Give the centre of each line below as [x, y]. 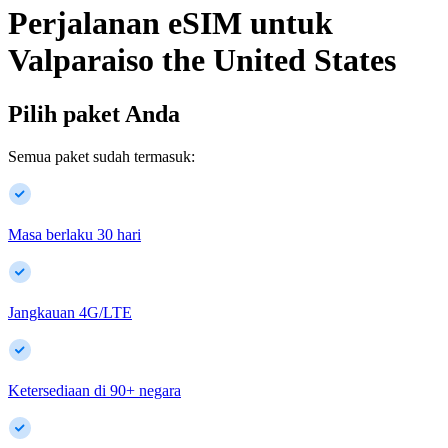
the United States [279, 60]
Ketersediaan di [57, 390]
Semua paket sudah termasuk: [101, 156]
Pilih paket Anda [94, 113]
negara [160, 390]
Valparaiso [81, 60]
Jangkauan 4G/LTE [70, 312]
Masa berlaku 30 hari [74, 234]
